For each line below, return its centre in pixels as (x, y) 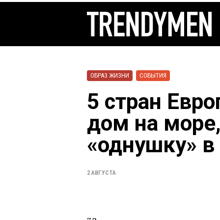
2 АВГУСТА (101, 173)
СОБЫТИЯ (153, 75)
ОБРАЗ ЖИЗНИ (110, 75)
